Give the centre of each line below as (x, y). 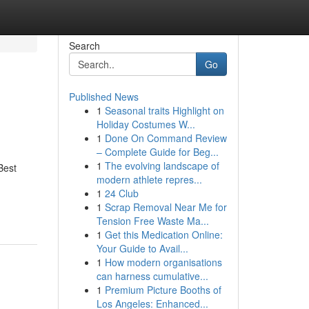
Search (84, 46)
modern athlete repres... (149, 179)
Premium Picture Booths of (163, 290)
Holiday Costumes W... (146, 124)
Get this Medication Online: (163, 235)
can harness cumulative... (152, 276)
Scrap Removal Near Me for (166, 207)
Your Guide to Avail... (142, 248)
